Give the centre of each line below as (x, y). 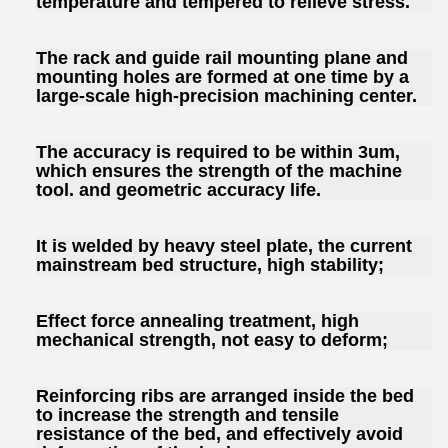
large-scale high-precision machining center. (226, 96)
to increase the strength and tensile (187, 414)
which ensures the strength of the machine (219, 171)
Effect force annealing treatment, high (197, 320)
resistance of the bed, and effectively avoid (219, 433)
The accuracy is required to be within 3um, (218, 152)
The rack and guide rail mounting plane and (222, 58)
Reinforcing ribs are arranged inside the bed (225, 395)
